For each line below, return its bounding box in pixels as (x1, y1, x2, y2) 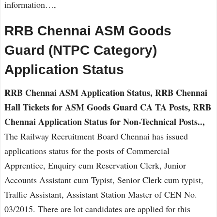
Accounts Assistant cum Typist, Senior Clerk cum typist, (4, 174, 203, 186)
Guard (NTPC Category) (4, 43, 157, 58)
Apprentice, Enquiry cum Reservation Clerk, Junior (4, 159, 186, 171)
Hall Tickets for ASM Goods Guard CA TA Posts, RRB (4, 101, 211, 113)
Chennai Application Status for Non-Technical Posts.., (4, 115, 205, 128)
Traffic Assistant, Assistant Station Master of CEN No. (4, 188, 197, 200)
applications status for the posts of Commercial (4, 145, 170, 156)
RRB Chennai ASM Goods (4, 23, 171, 38)
